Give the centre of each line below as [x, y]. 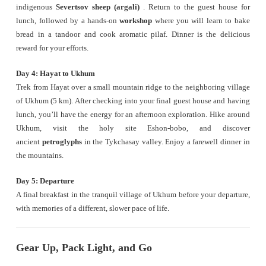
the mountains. [40, 156]
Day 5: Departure [45, 181]
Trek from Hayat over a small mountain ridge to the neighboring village [133, 88]
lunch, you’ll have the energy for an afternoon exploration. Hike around [133, 115]
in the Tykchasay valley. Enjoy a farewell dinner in [166, 142]
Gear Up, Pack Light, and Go [84, 248]
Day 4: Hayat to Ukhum [56, 74]
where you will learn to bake [201, 21]
